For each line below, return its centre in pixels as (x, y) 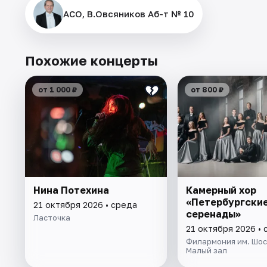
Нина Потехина (71, 190)
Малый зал (206, 250)
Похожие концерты (91, 60)
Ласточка (52, 217)
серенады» (213, 214)
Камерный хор (221, 190)
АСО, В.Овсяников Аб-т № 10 (129, 13)
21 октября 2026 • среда (85, 204)
